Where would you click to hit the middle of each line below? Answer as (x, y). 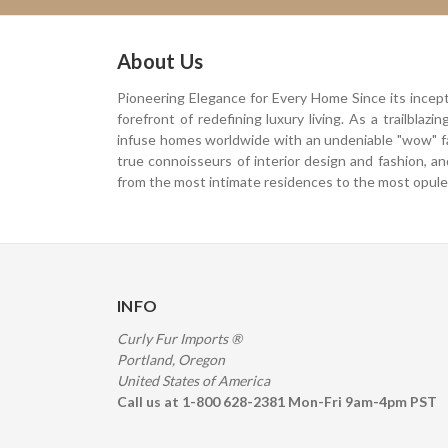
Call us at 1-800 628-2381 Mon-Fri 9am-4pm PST (277, 402)
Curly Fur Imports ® (179, 339)
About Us (160, 61)
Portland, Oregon (171, 360)
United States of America (193, 381)
